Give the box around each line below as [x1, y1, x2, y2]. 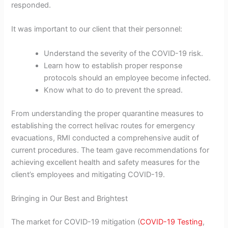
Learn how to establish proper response [44, 61, 183, 70]
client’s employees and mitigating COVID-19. [11, 169, 165, 179]
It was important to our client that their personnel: [11, 24, 183, 34]
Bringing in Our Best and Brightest [11, 193, 128, 203]
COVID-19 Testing [140, 217, 203, 226]
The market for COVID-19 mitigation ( [11, 217, 140, 226]
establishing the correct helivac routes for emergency [11, 121, 195, 130]
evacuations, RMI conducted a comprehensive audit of [11, 133, 199, 142]
